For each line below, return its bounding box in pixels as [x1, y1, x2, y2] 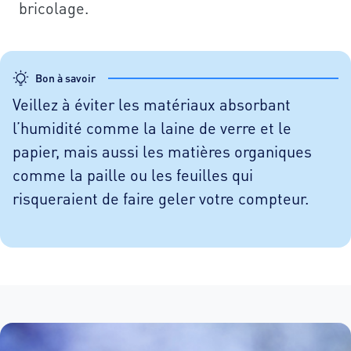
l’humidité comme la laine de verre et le [13, 118, 291, 139]
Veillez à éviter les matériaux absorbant [13, 94, 291, 115]
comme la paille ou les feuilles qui [13, 165, 253, 186]
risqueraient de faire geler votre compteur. [13, 188, 309, 209]
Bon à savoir [35, 71, 96, 85]
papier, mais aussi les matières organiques [13, 141, 312, 162]
